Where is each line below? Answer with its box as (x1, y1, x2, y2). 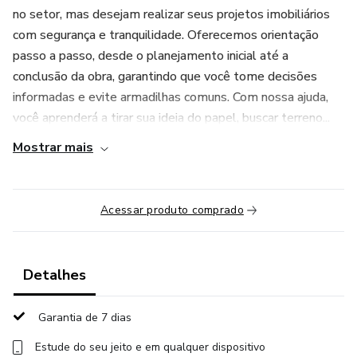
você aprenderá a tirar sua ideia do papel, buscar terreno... (13, 109, 330, 127)
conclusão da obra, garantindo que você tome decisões (13, 68, 317, 85)
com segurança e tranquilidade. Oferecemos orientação (13, 26, 319, 44)
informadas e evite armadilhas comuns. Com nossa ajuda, (13, 88, 328, 106)
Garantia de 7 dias (38, 310, 131, 325)
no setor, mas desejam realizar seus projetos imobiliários (13, 6, 330, 23)
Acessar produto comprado (100, 202, 244, 218)
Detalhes (23, 265, 86, 284)
